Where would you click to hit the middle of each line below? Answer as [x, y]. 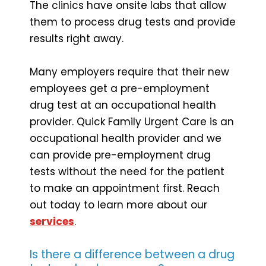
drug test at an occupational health [123, 105]
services [52, 221]
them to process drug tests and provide [133, 22]
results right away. [77, 38]
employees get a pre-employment [120, 88]
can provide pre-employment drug [120, 155]
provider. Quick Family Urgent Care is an [132, 121]
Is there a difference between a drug [132, 254]
